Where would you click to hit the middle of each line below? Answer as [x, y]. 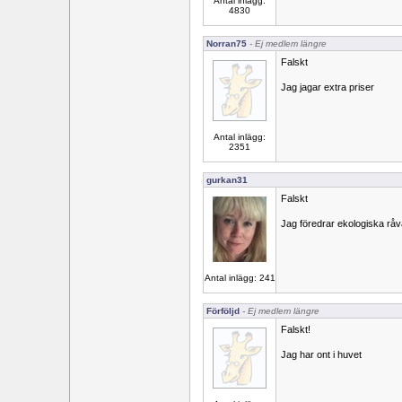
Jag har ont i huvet [321, 354]
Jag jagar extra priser [328, 87]
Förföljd [223, 311]
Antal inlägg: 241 [240, 278]
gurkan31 [227, 180]
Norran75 [227, 44]
